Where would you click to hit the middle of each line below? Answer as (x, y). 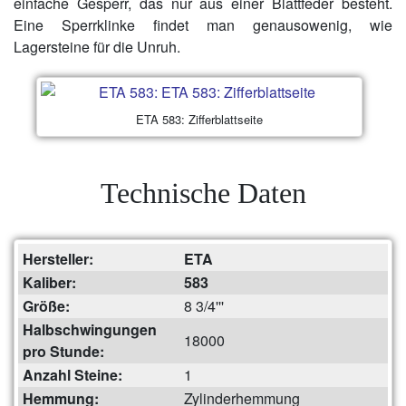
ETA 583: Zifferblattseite (199, 119)
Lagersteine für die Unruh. (97, 46)
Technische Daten (203, 193)
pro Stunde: (63, 352)
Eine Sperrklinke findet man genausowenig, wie (203, 24)
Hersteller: (58, 259)
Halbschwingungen (90, 330)
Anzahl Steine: (72, 375)
